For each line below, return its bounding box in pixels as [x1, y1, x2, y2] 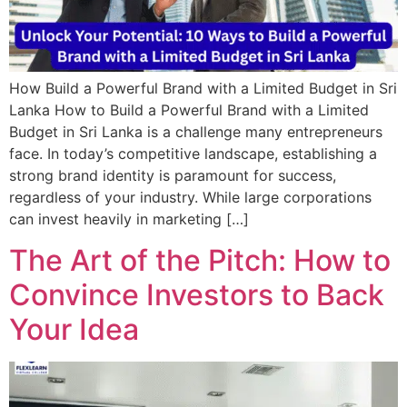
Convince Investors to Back [9, 276, 384, 313]
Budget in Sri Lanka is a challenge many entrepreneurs [9, 123, 382, 142]
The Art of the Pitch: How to [9, 242, 391, 278]
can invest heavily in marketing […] [9, 210, 249, 229]
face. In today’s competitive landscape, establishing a [9, 144, 377, 164]
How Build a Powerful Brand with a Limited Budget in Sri [9, 79, 397, 98]
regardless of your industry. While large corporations [9, 188, 372, 207]
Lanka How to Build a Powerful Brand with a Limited [9, 101, 369, 120]
